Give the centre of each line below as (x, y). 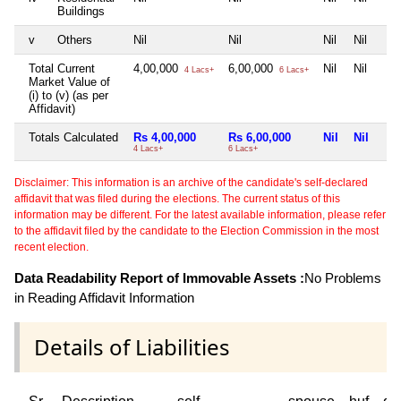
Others (75, 40)
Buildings (81, 12)
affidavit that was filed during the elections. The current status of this (177, 199)
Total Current (62, 69)
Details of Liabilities (132, 347)
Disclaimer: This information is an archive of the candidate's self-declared (191, 183)
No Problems (343, 278)
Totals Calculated (73, 138)
